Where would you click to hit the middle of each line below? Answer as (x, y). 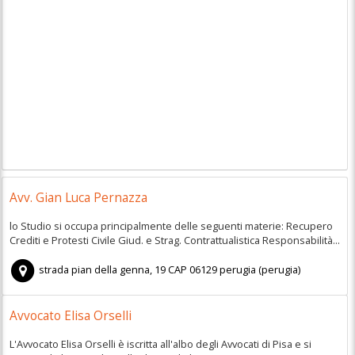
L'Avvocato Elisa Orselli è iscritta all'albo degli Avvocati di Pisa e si (160, 344)
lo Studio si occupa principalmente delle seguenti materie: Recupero (171, 225)
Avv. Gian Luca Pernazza (78, 198)
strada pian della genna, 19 (103, 270)
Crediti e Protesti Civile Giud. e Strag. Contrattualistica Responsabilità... (174, 240)
